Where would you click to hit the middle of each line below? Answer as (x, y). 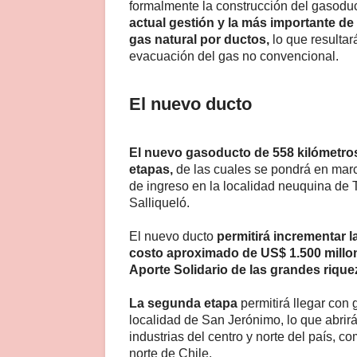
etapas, (151, 169)
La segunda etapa (183, 303)
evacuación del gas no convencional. (234, 56)
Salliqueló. (159, 202)
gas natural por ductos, (199, 39)
